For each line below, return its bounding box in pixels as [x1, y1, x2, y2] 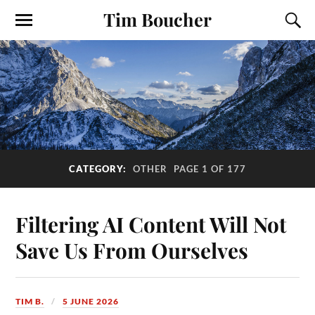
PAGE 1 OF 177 [174, 162, 246, 174]
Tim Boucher [103, 7, 212, 31]
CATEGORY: [69, 162, 129, 174]
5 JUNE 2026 [63, 296, 120, 307]
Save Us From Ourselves [15, 236, 249, 264]
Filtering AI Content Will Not [15, 210, 287, 238]
